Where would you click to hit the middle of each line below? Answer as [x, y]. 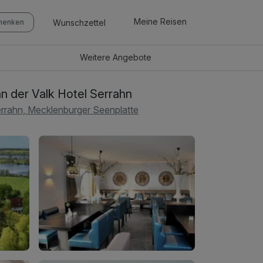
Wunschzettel [79, 22]
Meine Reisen [160, 22]
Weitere [97, 58]
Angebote [132, 58]
